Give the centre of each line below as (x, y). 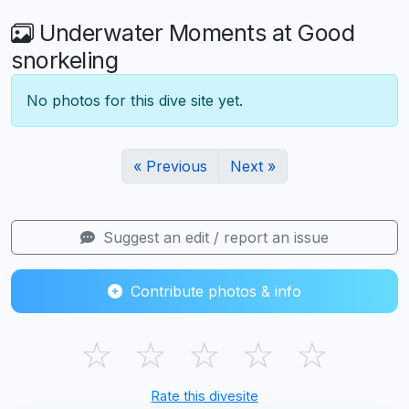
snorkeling (64, 61)
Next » (253, 167)
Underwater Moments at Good (194, 33)
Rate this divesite (204, 396)
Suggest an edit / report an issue (214, 238)
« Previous (170, 167)
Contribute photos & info (214, 292)
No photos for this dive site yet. (135, 101)
